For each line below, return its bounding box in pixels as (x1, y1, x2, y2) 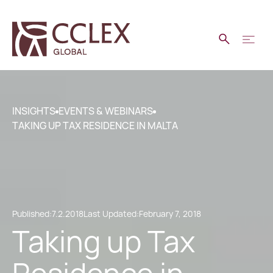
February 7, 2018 (139, 208, 201, 219)
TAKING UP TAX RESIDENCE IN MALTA (12, 119, 178, 132)
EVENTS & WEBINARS (58, 105, 153, 118)
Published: (12, 208, 52, 219)
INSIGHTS (12, 105, 55, 118)
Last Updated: (83, 208, 139, 219)
